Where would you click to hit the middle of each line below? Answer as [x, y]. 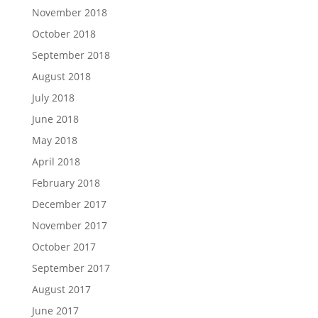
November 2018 [69, 13]
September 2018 [71, 55]
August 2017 [61, 290]
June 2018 [55, 119]
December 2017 [69, 204]
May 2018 [54, 141]
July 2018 [53, 98]
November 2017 [69, 226]
